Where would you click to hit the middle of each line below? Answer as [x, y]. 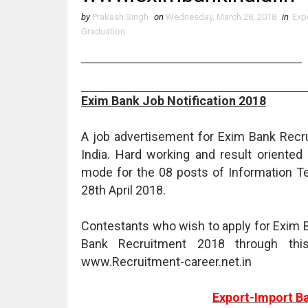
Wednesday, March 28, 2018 [221, 16]
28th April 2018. [123, 190]
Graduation [103, 31]
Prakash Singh [120, 16]
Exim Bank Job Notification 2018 [174, 100]
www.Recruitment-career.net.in [166, 261]
